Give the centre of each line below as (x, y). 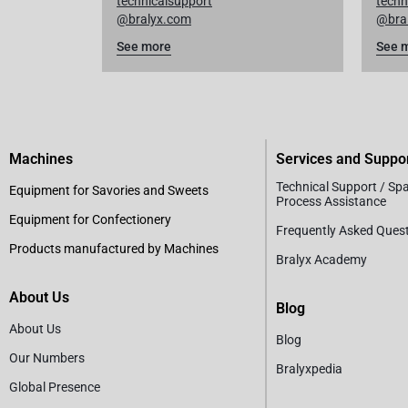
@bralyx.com (154, 19)
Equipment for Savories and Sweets (109, 190)
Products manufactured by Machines (114, 248)
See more (144, 46)
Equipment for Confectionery (90, 219)
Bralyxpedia (309, 368)
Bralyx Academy (321, 259)
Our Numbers (47, 357)
